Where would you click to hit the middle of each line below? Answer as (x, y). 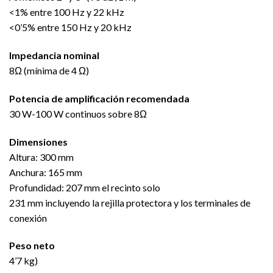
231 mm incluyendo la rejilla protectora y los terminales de (130, 202)
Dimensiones (38, 141)
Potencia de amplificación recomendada (99, 98)
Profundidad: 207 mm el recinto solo (85, 187)
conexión (28, 218)
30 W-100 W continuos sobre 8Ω (78, 113)
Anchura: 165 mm (46, 172)
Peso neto (32, 246)
